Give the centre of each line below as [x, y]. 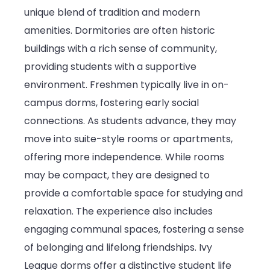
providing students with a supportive [110, 67]
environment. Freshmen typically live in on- [127, 85]
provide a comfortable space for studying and [133, 193]
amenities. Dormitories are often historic [120, 31]
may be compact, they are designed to [117, 175]
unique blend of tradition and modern [112, 13]
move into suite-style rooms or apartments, [128, 139]
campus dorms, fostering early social [111, 103]
